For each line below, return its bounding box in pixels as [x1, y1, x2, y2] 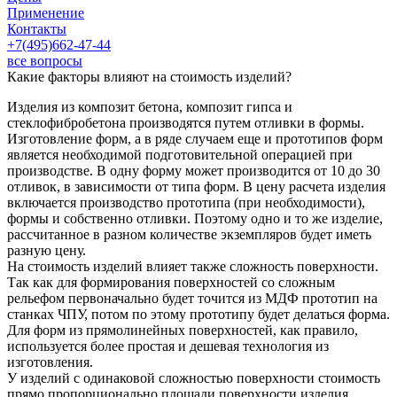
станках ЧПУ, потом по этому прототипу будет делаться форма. [7, 307, 390, 322]
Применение [7, 5, 84, 20]
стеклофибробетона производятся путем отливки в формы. [7, 115, 364, 130]
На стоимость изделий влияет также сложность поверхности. [7, 259, 378, 274]
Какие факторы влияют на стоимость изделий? [7, 69, 292, 84]
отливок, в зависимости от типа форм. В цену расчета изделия [7, 179, 385, 194]
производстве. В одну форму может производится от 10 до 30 [7, 163, 380, 178]
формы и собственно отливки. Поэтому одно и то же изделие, [7, 211, 383, 226]
